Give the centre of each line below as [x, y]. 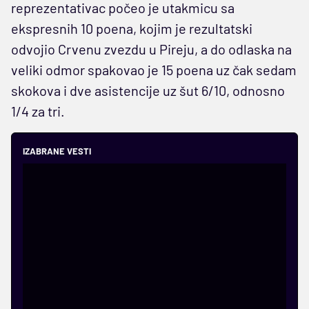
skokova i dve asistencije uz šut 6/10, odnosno [148, 91]
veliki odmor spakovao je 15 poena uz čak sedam [154, 70]
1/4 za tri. [38, 111]
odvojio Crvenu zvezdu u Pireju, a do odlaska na [151, 49]
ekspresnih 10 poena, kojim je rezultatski [132, 29]
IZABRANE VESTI [57, 151]
